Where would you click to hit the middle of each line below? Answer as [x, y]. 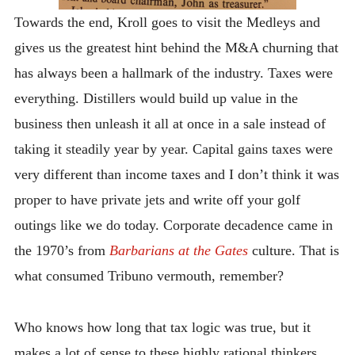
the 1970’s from [61, 251]
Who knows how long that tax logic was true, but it [162, 327]
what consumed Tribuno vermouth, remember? [149, 276]
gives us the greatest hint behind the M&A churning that [176, 48]
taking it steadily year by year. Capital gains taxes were [173, 149]
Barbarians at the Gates [178, 251]
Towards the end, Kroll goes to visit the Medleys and [167, 23]
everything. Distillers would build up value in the [156, 99]
